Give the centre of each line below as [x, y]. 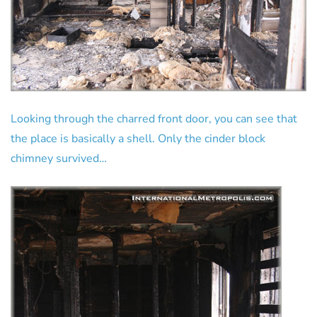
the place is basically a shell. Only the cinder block [138, 139]
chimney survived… [59, 159]
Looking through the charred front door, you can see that [154, 119]
